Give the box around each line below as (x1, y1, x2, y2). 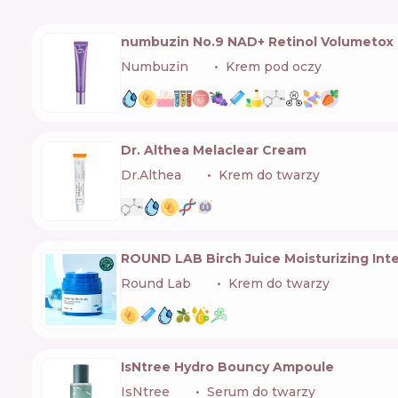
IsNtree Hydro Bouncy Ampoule (121, 359, 334, 376)
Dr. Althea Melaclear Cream (121, 142, 306, 159)
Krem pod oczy (226, 59, 322, 76)
